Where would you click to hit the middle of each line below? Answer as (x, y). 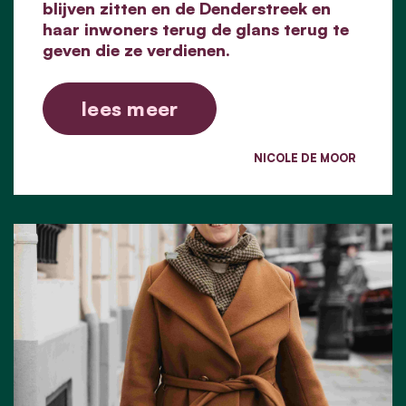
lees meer (130, 108)
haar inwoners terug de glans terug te (196, 29)
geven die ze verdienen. (136, 49)
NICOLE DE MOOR (305, 157)
